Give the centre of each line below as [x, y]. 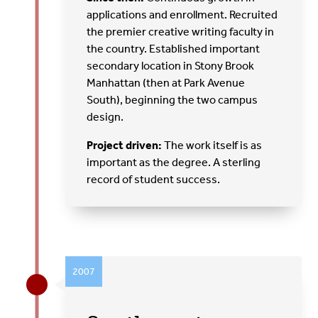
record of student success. [154, 179]
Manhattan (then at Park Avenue [166, 82]
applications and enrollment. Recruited [182, 14]
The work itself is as [212, 145]
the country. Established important [174, 48]
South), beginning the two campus [172, 99]
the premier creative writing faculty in [181, 31]
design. [105, 116]
